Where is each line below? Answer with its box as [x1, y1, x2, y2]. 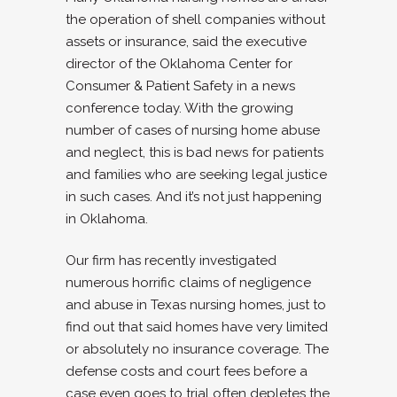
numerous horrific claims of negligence [66, 275, 311, 291]
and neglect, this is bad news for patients [66, 144, 323, 160]
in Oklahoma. [66, 211, 148, 227]
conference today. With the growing [66, 100, 293, 116]
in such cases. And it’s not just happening [66, 189, 322, 205]
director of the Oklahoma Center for [66, 56, 292, 72]
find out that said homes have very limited [66, 319, 328, 335]
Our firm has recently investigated [66, 253, 276, 269]
